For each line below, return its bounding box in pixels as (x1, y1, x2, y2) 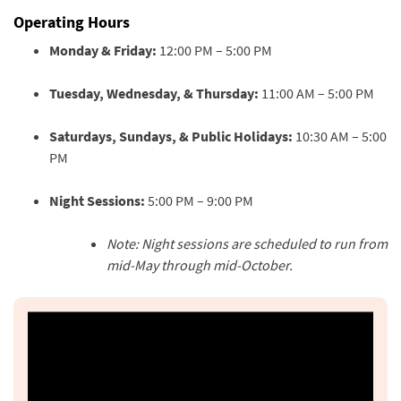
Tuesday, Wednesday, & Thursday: (49, 84, 259, 102)
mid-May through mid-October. (107, 256, 293, 274)
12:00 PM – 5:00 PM (157, 41, 272, 59)
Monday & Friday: (49, 41, 157, 59)
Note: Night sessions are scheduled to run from (107, 235, 388, 252)
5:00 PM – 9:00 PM (145, 192, 253, 209)
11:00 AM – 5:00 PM (259, 84, 374, 102)
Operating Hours (13, 13, 130, 32)
